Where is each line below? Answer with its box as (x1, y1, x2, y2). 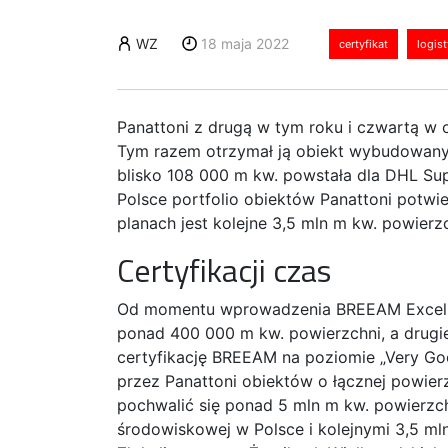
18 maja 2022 (200, 34, 289, 52)
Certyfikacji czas (117, 245, 331, 294)
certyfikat (338, 36, 388, 51)
